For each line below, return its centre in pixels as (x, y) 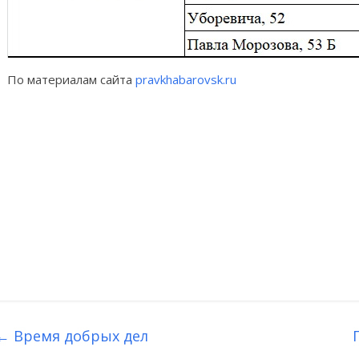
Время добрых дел (79, 336)
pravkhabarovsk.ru (186, 80)
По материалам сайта (71, 80)
